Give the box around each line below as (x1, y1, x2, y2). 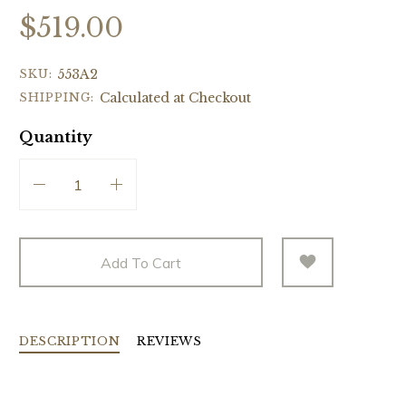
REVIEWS (137, 333, 202, 349)
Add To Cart (101, 253, 182, 272)
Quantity (19, 128, 92, 147)
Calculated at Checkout (99, 90, 251, 107)
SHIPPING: (19, 90, 95, 106)
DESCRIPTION (19, 333, 121, 349)
